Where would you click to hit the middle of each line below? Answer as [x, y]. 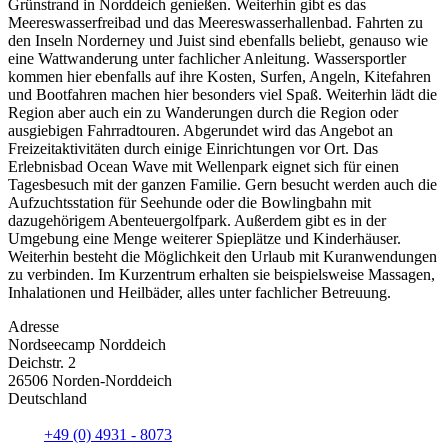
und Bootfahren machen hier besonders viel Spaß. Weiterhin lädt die [222, 94]
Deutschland [47, 398]
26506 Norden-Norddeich [90, 380]
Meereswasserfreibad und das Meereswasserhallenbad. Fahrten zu [215, 22]
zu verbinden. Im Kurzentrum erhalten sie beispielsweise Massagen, [221, 274]
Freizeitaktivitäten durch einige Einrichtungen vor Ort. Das [193, 148]
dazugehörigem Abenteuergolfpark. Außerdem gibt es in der [197, 220]
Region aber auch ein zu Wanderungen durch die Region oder [203, 112]
